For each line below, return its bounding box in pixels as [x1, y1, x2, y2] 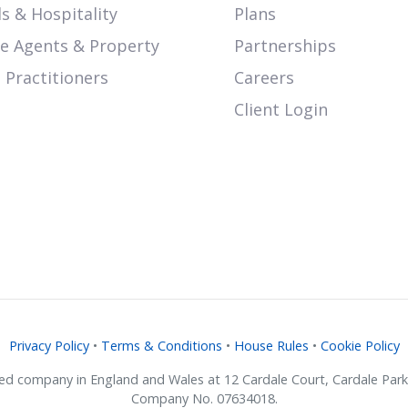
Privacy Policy [8, 337, 89, 355]
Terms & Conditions [100, 337, 222, 355]
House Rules [233, 337, 309, 355]
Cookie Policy [320, 337, 400, 355]
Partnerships [233, 35, 336, 57]
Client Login [233, 98, 328, 121]
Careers [233, 66, 294, 89]
